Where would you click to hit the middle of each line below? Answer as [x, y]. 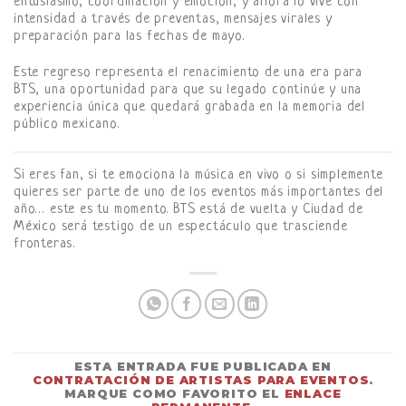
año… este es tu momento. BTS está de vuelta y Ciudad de [188, 210]
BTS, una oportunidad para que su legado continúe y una [188, 90]
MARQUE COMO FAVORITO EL [174, 393]
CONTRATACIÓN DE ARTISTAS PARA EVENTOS [201, 380]
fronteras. [44, 245]
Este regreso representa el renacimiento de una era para [188, 72]
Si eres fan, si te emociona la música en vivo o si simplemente [198, 176]
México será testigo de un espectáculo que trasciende [181, 227]
